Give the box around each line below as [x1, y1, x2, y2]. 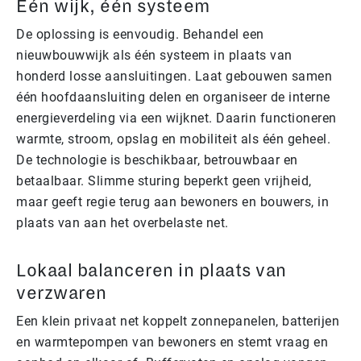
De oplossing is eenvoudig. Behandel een [16, 26, 264, 42]
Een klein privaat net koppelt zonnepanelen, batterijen [16, 313, 339, 329]
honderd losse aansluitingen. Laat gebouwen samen [16, 68, 332, 84]
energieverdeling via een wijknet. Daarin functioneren [16, 110, 337, 126]
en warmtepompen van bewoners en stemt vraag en [16, 334, 328, 350]
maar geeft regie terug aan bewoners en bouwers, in [16, 193, 329, 210]
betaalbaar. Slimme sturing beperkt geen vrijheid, [16, 172, 312, 189]
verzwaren [16, 283, 107, 303]
